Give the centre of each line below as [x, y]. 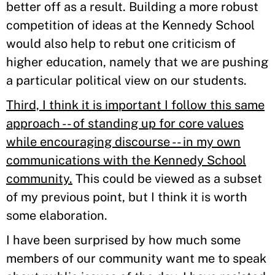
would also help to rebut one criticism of [121, 44]
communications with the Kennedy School [126, 160]
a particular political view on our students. [126, 80]
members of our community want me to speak [136, 258]
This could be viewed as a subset [167, 179]
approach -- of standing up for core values [125, 123]
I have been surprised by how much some [123, 240]
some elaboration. [57, 215]
